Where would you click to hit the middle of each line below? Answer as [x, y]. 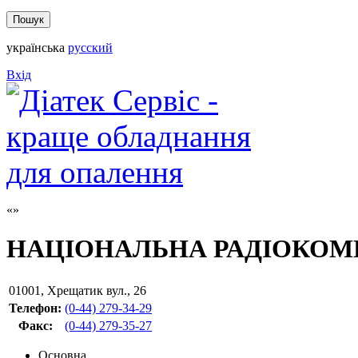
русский [90, 48]
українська [36, 48]
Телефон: [35, 308]
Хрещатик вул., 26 [97, 290]
